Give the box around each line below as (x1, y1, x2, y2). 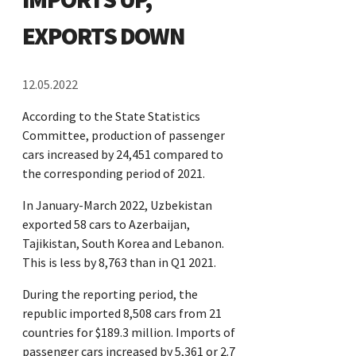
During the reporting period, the (22, 285, 198, 302)
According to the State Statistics (22, 107, 200, 124)
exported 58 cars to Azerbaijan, (22, 215, 190, 232)
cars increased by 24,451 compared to (22, 145, 223, 162)
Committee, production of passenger (22, 126, 225, 143)
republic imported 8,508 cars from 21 (22, 304, 222, 321)
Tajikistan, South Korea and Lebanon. (22, 234, 224, 251)
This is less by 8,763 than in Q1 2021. (22, 253, 216, 270)
